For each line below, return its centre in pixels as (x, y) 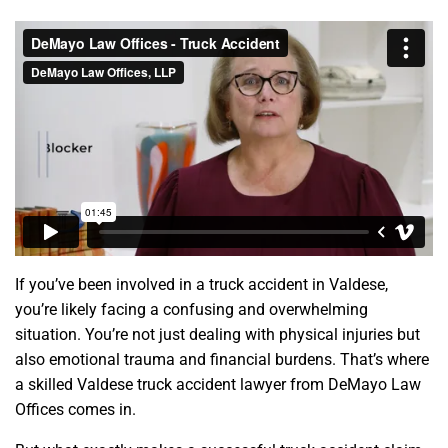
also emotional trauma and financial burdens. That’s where (222, 360)
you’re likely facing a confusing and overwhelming (191, 310)
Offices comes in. (75, 410)
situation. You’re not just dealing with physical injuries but (217, 335)
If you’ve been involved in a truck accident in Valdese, (201, 285)
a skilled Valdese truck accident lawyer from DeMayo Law (218, 385)
